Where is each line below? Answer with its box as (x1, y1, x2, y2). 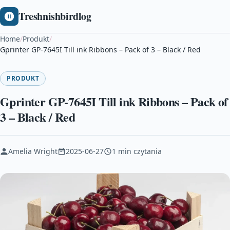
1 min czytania (112, 146, 162, 156)
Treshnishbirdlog (18, 9, 91, 24)
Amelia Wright (8, 146, 57, 156)
